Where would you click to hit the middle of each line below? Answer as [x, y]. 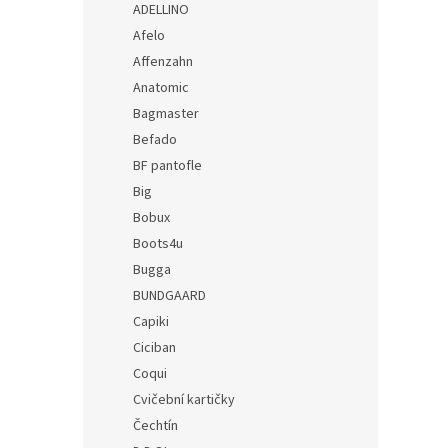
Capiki [151, 322]
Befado [155, 140]
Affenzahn [163, 62]
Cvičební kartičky [184, 400]
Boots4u [158, 244]
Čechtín [155, 426]
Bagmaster [166, 114]
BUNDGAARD [169, 296]
